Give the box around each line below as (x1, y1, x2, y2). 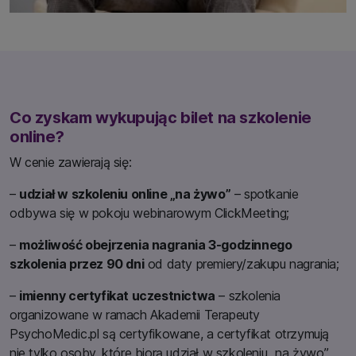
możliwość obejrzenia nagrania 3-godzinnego (19, 236, 292, 253)
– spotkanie (230, 185, 299, 202)
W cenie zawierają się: (10, 153, 132, 170)
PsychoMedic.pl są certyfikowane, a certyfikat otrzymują (10, 325, 329, 342)
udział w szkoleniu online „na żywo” (19, 185, 231, 202)
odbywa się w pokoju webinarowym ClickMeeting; (10, 204, 289, 221)
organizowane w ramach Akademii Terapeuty (10, 306, 261, 323)
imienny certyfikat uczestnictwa (19, 287, 215, 304)
